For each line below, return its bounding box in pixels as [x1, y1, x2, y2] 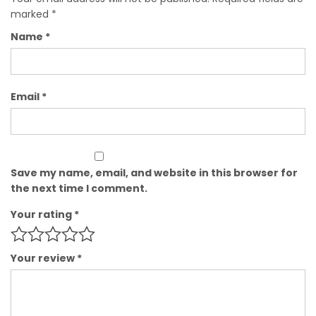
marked [11, 6, 51, 21]
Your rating [11, 207, 74, 221]
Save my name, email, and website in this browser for [11, 165, 298, 180]
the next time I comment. [11, 181, 147, 195]
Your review [11, 250, 77, 265]
